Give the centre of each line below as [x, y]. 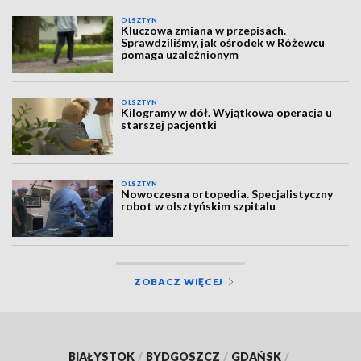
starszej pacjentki [169, 124]
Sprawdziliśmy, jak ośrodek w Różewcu [223, 43]
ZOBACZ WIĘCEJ [178, 281]
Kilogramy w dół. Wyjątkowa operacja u [227, 112]
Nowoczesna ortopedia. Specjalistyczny [227, 194]
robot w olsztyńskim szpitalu [199, 206]
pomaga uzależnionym [180, 55]
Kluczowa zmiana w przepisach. [204, 31]
